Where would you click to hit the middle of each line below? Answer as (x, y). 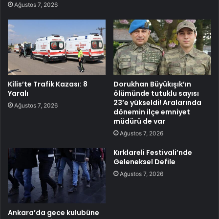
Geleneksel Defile (144, 162)
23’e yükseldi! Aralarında (157, 102)
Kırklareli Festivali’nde (153, 152)
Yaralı (18, 93)
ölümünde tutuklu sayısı (156, 93)
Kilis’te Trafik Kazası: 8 (48, 84)
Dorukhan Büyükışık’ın (152, 84)
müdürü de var (139, 121)
